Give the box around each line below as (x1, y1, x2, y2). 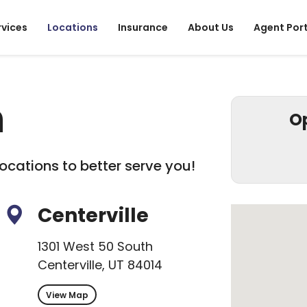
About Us (188, 21, 234, 34)
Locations (47, 21, 98, 34)
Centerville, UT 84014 (38, 256, 163, 273)
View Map (46, 289, 89, 302)
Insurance (118, 21, 168, 34)
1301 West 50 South (38, 238, 153, 255)
